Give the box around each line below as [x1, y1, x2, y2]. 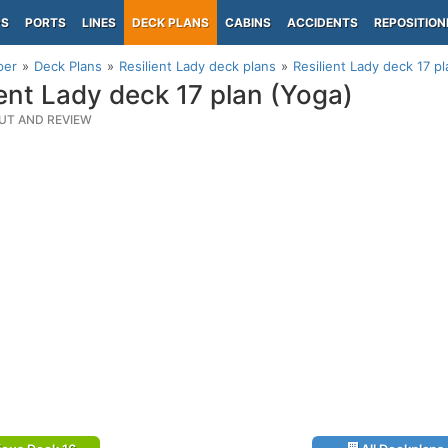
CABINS [225, 15, 271, 30]
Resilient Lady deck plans [119, 58, 276, 74]
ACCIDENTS [287, 15, 358, 30]
